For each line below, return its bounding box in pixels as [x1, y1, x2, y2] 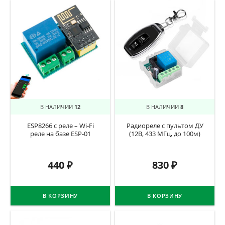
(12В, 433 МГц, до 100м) [129, 130, 200, 139]
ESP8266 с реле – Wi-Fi [27, 122, 94, 131]
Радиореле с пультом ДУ [126, 122, 203, 131]
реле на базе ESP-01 [30, 130, 91, 139]
